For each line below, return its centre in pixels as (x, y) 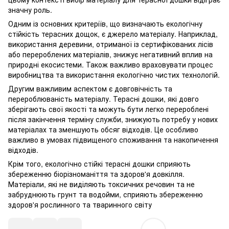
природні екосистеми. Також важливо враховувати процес (111, 64)
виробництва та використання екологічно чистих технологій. (114, 75)
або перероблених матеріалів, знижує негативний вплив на (110, 54)
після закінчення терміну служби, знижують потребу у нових (113, 119)
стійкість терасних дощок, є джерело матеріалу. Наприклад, (113, 34)
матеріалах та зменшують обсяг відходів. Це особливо (103, 129)
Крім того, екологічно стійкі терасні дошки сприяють (99, 164)
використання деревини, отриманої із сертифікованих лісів (111, 44)
